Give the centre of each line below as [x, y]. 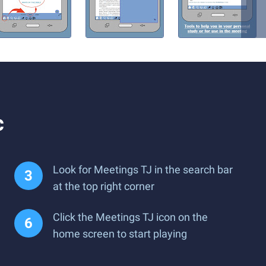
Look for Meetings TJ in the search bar [143, 170]
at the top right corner [104, 186]
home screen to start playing [120, 234]
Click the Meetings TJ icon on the [130, 217]
